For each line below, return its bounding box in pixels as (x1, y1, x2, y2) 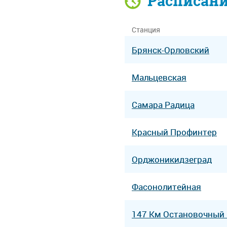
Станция (132, 25, 160, 34)
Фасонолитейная (132, 180, 201, 193)
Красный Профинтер (132, 126, 217, 138)
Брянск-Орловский (132, 44, 209, 56)
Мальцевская (132, 71, 186, 83)
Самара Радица (132, 98, 195, 110)
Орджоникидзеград (132, 153, 212, 165)
